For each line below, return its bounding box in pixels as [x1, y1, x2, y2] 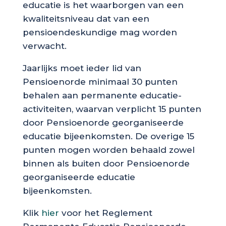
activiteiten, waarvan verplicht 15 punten [22, 103, 201, 114]
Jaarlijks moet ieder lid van [22, 63, 141, 73]
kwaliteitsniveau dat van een [22, 13, 149, 24]
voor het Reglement [59, 207, 152, 218]
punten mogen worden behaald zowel [22, 144, 195, 155]
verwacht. [22, 40, 67, 51]
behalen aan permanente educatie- [22, 90, 182, 100]
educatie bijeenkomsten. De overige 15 [22, 131, 194, 141]
